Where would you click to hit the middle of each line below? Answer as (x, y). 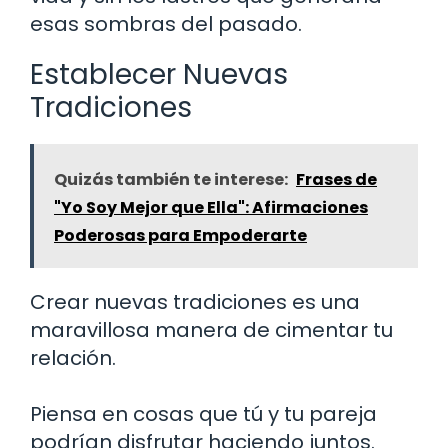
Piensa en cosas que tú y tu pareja (203, 413)
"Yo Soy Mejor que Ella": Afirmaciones (211, 207)
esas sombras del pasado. (166, 23)
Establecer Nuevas (159, 74)
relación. (73, 357)
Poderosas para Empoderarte (180, 235)
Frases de (336, 179)
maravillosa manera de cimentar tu (211, 329)
